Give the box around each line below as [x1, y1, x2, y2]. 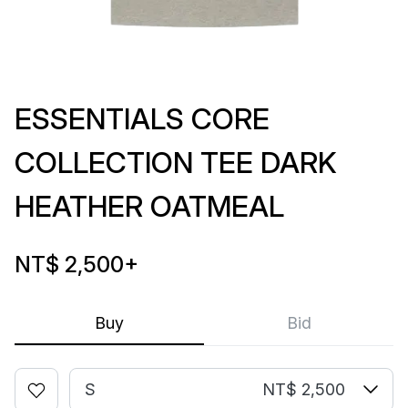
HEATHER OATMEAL [15, 189, 284, 224]
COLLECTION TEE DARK [15, 145, 337, 180]
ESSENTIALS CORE [15, 101, 270, 137]
